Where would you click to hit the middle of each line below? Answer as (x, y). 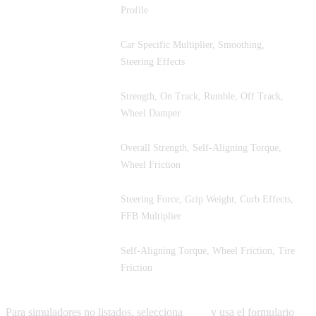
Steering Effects (153, 62)
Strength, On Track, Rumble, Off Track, (202, 97)
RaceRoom (40, 208)
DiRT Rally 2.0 (49, 260)
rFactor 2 (37, 54)
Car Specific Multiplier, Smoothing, (193, 45)
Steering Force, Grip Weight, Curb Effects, (207, 200)
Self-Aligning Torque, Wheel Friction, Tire (208, 251)
